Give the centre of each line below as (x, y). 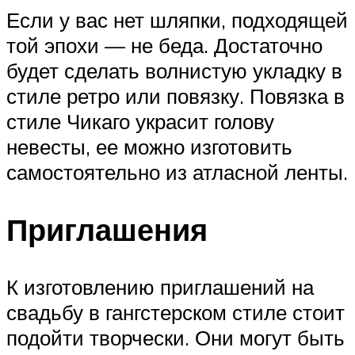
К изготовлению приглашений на (160, 286)
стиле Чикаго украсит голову (140, 122)
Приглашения (107, 230)
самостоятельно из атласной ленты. (177, 172)
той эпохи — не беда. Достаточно (164, 46)
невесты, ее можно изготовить (149, 147)
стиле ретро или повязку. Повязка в (176, 96)
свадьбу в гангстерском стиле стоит (176, 312)
